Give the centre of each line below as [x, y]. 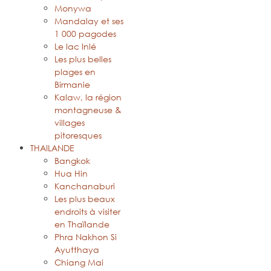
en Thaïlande [82, 224]
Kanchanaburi [85, 186]
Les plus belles [83, 59]
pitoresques [78, 135]
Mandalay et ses [89, 21]
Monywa [73, 8]
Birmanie [72, 85]
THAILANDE [52, 148]
